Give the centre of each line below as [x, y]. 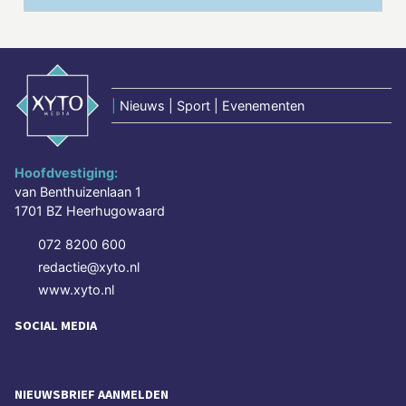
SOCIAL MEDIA [56, 325]
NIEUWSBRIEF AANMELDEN [92, 394]
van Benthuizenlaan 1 [78, 191]
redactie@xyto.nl [89, 266]
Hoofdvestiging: [66, 172]
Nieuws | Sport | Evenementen [212, 105]
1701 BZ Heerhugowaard [90, 210]
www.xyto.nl [76, 289]
